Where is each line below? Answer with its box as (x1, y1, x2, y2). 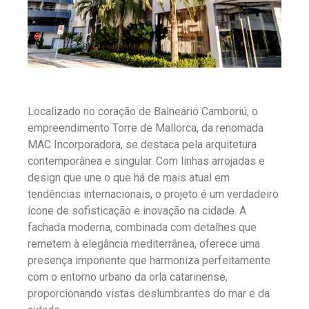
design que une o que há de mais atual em (28, 171, 230, 185)
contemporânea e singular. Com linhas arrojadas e (28, 154, 265, 168)
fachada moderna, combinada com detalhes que (28, 221, 257, 235)
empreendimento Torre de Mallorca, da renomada (28, 121, 263, 135)
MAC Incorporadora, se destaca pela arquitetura (28, 138, 257, 152)
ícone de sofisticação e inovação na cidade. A (28, 204, 246, 218)
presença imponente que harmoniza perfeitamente (28, 254, 270, 268)
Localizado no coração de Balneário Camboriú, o (28, 105, 258, 119)
